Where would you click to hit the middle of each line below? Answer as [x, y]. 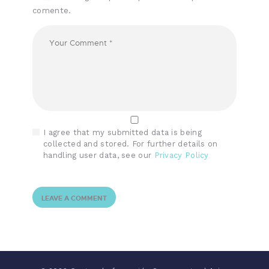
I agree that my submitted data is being [122, 132]
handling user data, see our [99, 155]
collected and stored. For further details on [131, 144]
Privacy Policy [181, 155]
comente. [52, 11]
